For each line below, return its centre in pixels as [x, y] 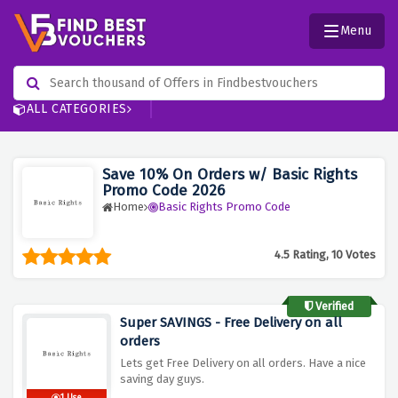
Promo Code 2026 [163, 191]
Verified [333, 306]
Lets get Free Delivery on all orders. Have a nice [243, 363]
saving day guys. [162, 379]
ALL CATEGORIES [77, 109]
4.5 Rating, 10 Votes [325, 255]
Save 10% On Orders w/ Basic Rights [230, 175]
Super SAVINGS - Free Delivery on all [231, 323]
